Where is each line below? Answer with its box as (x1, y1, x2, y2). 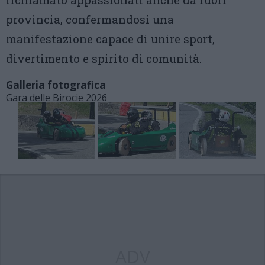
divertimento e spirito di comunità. (6, 51, 202, 66)
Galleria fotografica (6, 78, 106, 92)
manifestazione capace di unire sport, (6, 31, 215, 46)
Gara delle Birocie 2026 (6, 91, 107, 104)
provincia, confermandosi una (6, 12, 174, 27)
